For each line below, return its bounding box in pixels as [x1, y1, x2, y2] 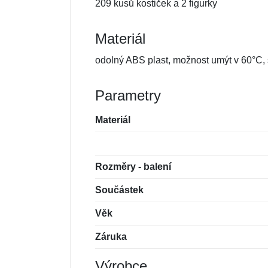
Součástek [95, 185, 144, 195]
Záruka [95, 232, 127, 242]
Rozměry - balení [95, 162, 171, 172]
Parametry [95, 87, 161, 103]
